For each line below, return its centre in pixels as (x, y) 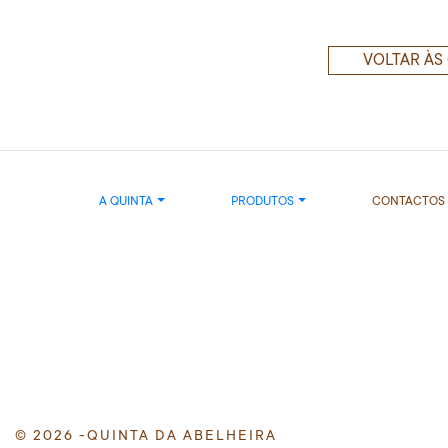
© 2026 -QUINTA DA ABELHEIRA (146, 434)
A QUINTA (126, 201)
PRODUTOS (262, 201)
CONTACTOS (408, 201)
